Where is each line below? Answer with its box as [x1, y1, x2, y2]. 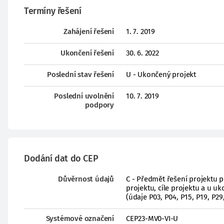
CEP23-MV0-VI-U [126, 214, 178, 223]
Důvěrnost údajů [58, 174, 114, 183]
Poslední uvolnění [54, 91, 114, 100]
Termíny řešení [24, 5, 81, 16]
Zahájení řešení [63, 27, 114, 36]
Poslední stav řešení [47, 70, 114, 79]
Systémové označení [45, 214, 114, 223]
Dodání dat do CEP [24, 153, 98, 164]
